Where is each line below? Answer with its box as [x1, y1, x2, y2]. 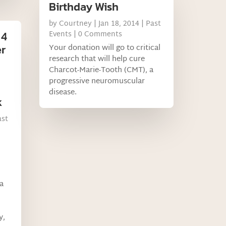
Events [49, 28, 72, 41]
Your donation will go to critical [49, 41, 161, 55]
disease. [49, 86, 77, 100]
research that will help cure [49, 52, 145, 67]
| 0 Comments [72, 28, 123, 41]
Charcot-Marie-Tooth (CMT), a [49, 64, 154, 78]
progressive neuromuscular [49, 75, 145, 89]
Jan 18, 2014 [98, 18, 140, 31]
